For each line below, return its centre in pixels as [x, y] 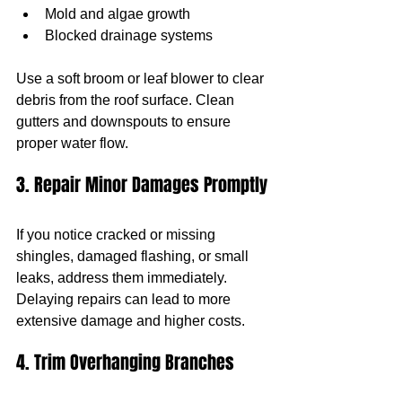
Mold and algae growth [118, 13]
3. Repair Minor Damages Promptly [142, 184]
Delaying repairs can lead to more [125, 299]
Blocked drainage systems [129, 35]
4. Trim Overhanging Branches [125, 362]
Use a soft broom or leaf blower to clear [142, 78]
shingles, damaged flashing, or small [134, 256]
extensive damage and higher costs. [131, 320]
